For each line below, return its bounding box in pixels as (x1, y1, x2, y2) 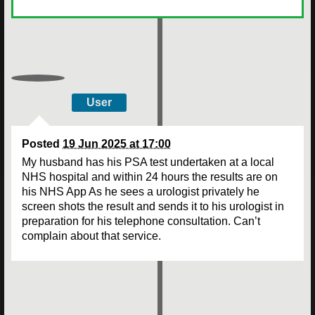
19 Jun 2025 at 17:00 (63, 137, 171, 150)
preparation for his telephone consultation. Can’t (22, 214, 260, 227)
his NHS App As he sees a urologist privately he (22, 185, 259, 198)
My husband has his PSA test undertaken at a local (22, 155, 274, 168)
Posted (22, 137, 63, 150)
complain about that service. (22, 229, 161, 242)
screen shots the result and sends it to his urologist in (22, 200, 284, 212)
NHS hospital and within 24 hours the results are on (22, 170, 278, 183)
